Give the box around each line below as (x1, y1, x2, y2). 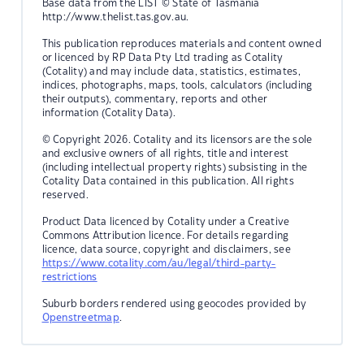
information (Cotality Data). (41, 107, 175, 118)
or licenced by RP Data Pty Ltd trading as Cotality (41, 52, 284, 63)
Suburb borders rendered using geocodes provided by (41, 298, 307, 309)
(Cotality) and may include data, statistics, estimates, (41, 66, 301, 76)
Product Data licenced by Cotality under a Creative (41, 216, 290, 227)
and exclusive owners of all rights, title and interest (41, 148, 289, 158)
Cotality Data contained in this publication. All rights (41, 175, 294, 186)
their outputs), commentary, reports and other (41, 93, 268, 104)
